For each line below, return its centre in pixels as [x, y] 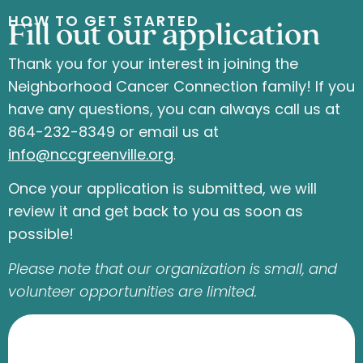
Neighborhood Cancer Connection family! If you [181, 86]
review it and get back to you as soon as [156, 211]
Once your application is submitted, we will [162, 189]
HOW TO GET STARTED [104, 21]
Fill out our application [164, 36]
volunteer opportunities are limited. [135, 291]
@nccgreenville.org [105, 154]
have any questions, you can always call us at [174, 109]
